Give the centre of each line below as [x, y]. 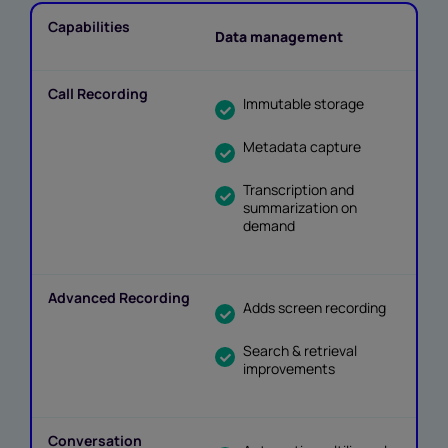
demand [269, 226]
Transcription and [299, 190]
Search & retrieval [300, 351]
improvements [289, 369]
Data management [279, 37]
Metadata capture [302, 147]
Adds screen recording [315, 308]
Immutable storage [304, 104]
